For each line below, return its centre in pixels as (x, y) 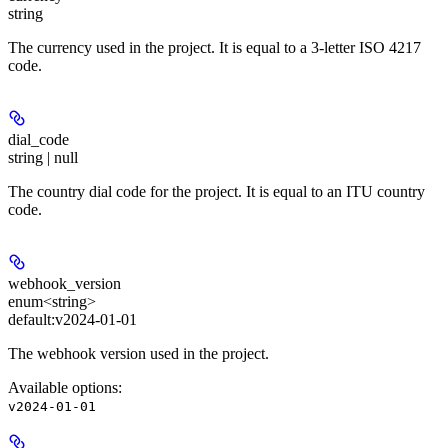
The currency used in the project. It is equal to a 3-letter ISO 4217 (214, 47)
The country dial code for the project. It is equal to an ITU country (216, 191)
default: (31, 319)
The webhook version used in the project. (138, 353)
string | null (43, 157)
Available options (63, 387)
